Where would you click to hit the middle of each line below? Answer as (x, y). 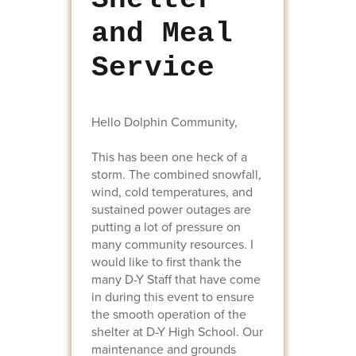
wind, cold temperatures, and (172, 192)
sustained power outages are (171, 209)
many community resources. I (172, 244)
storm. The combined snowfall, (176, 174)
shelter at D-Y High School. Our (177, 331)
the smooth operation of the (168, 314)
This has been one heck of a (169, 157)
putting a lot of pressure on (166, 226)
